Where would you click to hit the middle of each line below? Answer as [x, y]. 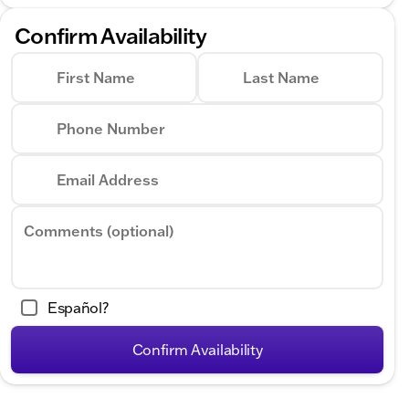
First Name [96, 77]
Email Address [108, 179]
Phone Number [111, 128]
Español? [78, 307]
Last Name [281, 77]
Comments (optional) [99, 231]
